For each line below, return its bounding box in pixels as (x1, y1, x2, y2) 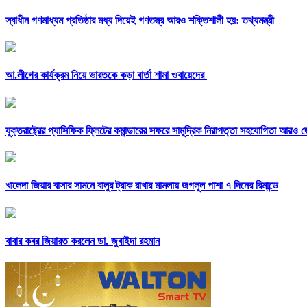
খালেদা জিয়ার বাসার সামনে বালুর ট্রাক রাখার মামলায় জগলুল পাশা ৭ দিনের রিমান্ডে (5, 180, 278, 192)
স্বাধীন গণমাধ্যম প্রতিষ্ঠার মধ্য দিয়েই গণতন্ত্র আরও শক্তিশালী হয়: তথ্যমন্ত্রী (5, 14, 274, 26)
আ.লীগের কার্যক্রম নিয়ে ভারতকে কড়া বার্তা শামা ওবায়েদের (5, 69, 207, 82)
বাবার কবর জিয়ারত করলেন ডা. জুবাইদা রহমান (5, 234, 160, 247)
